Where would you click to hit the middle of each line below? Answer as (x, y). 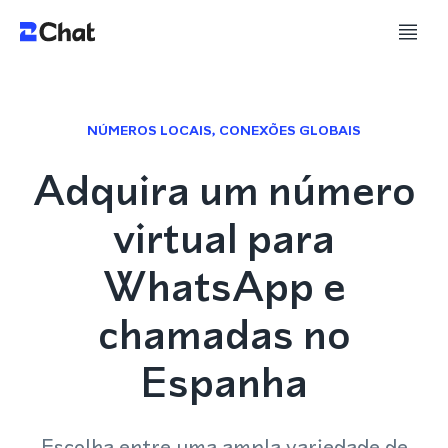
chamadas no (224, 334)
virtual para (224, 238)
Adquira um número (224, 190)
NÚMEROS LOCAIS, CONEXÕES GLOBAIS (224, 130)
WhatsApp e (224, 286)
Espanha (224, 382)
